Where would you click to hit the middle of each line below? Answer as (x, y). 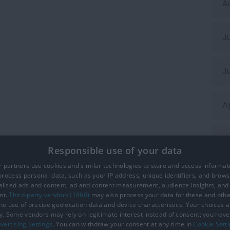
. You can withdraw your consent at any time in (123, 224)
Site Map (72, 219)
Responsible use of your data (115, 150)
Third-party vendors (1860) (49, 195)
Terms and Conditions (183, 219)
